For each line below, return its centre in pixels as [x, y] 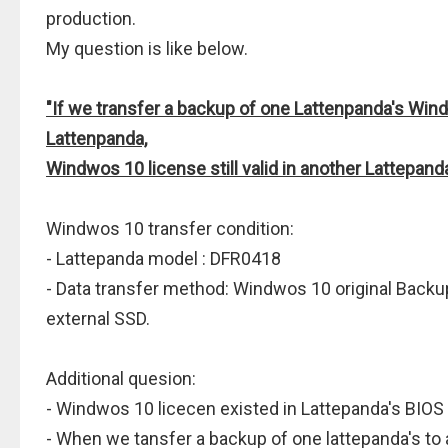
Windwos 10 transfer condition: [170, 228]
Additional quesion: [121, 378]
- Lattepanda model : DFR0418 [163, 258]
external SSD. [98, 318]
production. [91, 18]
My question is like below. [147, 48]
